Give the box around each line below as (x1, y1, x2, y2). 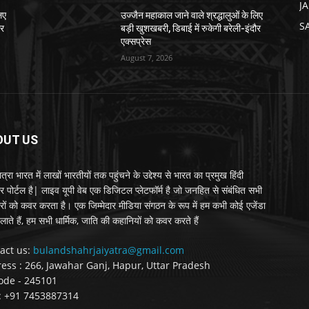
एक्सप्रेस (121, 35, 152, 47)
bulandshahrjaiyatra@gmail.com (33, 243, 184, 257)
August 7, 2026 (121, 52, 173, 63)
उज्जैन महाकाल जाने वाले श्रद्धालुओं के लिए (121, 9, 263, 21)
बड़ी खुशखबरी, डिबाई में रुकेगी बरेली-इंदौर (121, 22, 261, 34)
